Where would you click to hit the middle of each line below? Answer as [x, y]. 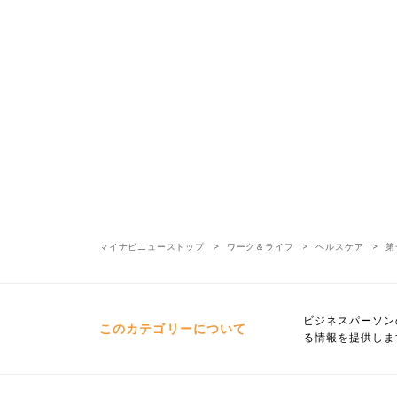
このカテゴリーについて [173, 328]
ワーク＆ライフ [260, 246]
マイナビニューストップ [152, 246]
